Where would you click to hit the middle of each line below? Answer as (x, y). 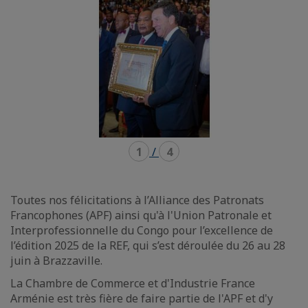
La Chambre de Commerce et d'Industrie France (133, 284)
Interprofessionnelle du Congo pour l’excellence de (142, 231)
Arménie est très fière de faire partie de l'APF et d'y (142, 299)
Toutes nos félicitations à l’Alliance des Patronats (137, 200)
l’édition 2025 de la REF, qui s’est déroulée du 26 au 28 (148, 246)
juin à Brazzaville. (56, 261)
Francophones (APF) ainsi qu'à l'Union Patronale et (141, 216)
